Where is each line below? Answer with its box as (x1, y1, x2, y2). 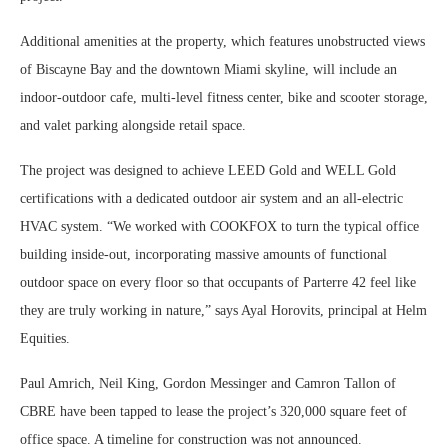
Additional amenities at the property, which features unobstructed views (20, 33, 425, 49)
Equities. (20, 330, 70, 346)
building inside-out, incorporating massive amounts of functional (20, 246, 387, 262)
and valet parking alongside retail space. (20, 117, 246, 133)
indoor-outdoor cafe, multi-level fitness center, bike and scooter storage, (20, 89, 428, 105)
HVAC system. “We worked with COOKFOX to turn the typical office (20, 218, 419, 234)
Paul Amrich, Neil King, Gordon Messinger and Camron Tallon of (20, 375, 396, 391)
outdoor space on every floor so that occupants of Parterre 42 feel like (20, 274, 416, 290)
